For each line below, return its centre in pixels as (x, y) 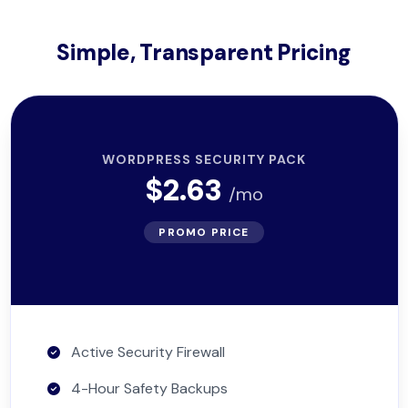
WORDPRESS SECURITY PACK (204, 159)
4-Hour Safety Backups (149, 388)
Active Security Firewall (148, 352)
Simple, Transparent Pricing (204, 52)
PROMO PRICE (204, 232)
